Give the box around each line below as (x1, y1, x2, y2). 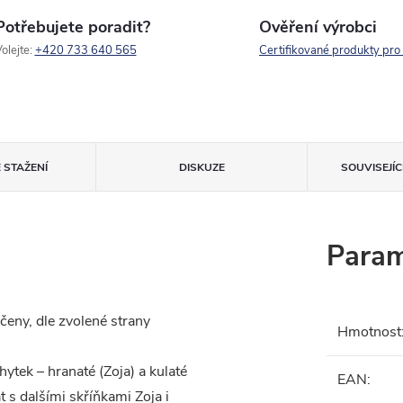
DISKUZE (178, 160, 225, 175)
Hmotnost (337, 322, 401, 342)
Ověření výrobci (259, 16, 377, 38)
